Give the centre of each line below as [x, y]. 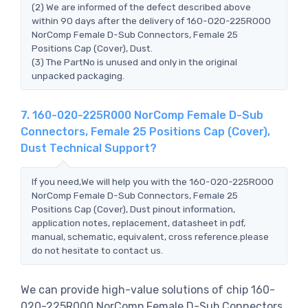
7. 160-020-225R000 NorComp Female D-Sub [142, 115]
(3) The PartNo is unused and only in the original [134, 62]
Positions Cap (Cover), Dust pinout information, [133, 209]
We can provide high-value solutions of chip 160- [148, 289]
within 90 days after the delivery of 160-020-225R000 [151, 20]
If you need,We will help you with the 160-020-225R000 [153, 181]
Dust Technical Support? [89, 148]
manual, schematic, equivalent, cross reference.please [150, 236]
